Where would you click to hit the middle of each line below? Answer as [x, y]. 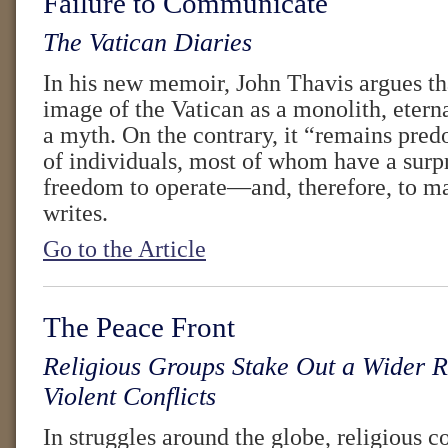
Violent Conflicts [129, 396]
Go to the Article [124, 249]
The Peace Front [139, 327]
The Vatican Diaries [147, 42]
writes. [75, 213]
